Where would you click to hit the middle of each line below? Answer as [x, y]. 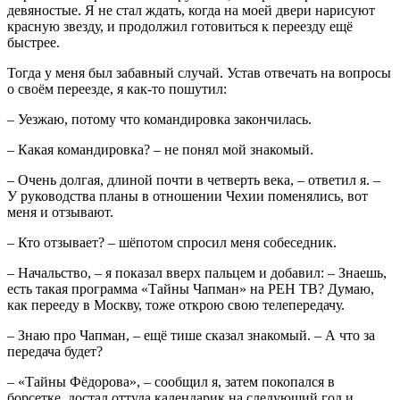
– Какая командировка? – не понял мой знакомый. [160, 149]
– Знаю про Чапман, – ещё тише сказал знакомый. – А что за [191, 335]
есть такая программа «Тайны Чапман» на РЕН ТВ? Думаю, [191, 288]
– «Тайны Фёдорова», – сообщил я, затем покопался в [171, 381]
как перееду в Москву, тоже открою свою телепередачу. [176, 304]
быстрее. [33, 42]
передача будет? [55, 351]
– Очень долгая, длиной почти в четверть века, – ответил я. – [194, 179]
